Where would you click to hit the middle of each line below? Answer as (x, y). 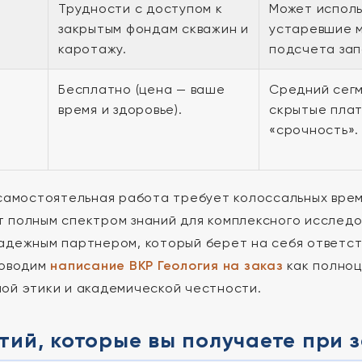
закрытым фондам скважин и (154, 29)
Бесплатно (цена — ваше (142, 89)
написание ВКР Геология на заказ (167, 265)
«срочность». (314, 130)
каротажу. (93, 49)
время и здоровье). (120, 109)
